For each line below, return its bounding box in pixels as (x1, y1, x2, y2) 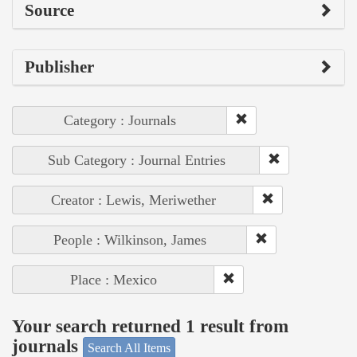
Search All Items (88, 340, 171, 355)
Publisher (25, 57, 94, 76)
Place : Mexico (70, 271, 157, 288)
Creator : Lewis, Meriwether (50, 191, 216, 208)
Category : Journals (64, 112, 176, 128)
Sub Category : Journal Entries (47, 151, 226, 168)
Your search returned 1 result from (12, 316, 288, 337)
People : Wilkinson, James (53, 231, 206, 248)
